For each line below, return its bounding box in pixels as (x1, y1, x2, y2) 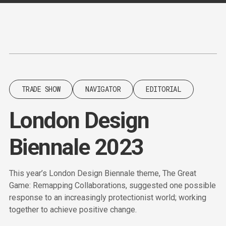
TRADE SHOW (22, 84, 61, 94)
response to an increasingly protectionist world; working (9, 193, 206, 202)
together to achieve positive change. (9, 205, 137, 214)
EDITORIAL (146, 84, 182, 94)
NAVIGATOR (85, 84, 121, 94)
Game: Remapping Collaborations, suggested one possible (9, 181, 216, 190)
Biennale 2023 (9, 134, 144, 160)
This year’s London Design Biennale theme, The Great (9, 168, 196, 178)
